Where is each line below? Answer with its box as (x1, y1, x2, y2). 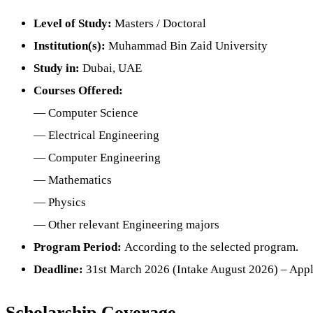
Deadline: (34, 262, 86, 276)
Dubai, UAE (82, 61, 142, 75)
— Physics (34, 195, 86, 209)
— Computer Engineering (34, 150, 161, 164)
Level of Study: (34, 16, 112, 30)
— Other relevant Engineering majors (34, 217, 219, 231)
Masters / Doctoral (112, 16, 206, 30)
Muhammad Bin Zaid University (108, 38, 268, 52)
